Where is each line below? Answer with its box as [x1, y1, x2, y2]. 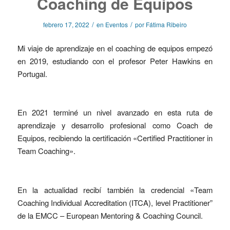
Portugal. [17, 68, 47, 79]
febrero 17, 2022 [43, 20, 89, 29]
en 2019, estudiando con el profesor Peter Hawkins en [17, 55, 213, 66]
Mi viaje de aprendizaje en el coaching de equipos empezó [17, 42, 213, 53]
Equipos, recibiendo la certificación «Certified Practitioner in [17, 132, 213, 144]
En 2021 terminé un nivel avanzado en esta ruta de [17, 107, 213, 118]
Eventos [105, 20, 128, 29]
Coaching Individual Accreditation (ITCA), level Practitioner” [17, 197, 213, 208]
